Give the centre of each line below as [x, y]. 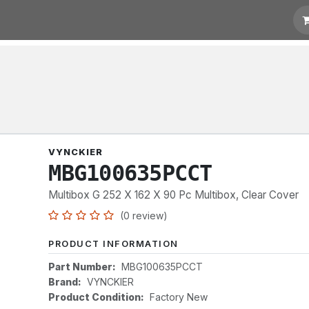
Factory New [179, 297]
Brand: [65, 282]
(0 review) [144, 216]
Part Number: [82, 267]
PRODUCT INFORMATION [113, 244]
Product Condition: [97, 297]
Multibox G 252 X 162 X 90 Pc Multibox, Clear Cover [174, 195]
